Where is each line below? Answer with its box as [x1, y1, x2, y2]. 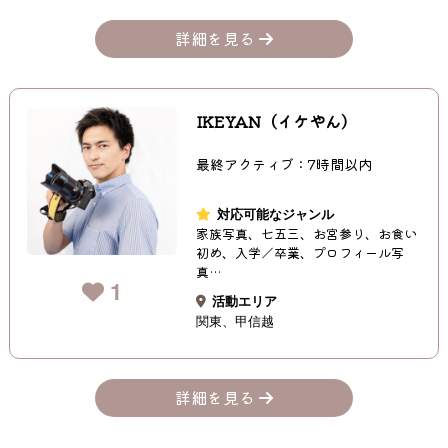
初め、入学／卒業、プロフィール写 [196, 242, 405, 262]
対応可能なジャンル [217, 203, 335, 223]
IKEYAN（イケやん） [196, 108, 358, 133]
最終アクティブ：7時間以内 [196, 153, 373, 174]
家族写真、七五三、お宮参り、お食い [196, 223, 418, 243]
